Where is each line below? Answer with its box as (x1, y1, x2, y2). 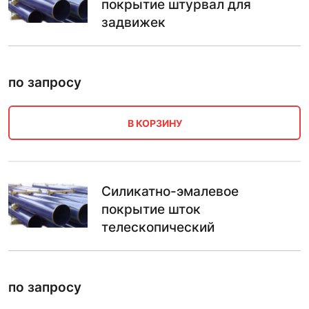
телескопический (101, 219, 215, 236)
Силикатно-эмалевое (101, 183, 239, 200)
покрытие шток (101, 201, 201, 218)
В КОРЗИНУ (127, 117, 182, 129)
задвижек (101, 14, 166, 31)
